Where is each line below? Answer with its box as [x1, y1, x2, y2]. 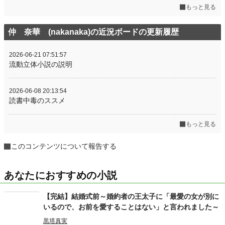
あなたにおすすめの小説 [4, 170, 118, 181]
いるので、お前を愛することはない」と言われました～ [43, 203, 219, 211]
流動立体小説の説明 [9, 60, 72, 68]
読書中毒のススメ [9, 96, 65, 104]
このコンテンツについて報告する [11, 142, 117, 150]
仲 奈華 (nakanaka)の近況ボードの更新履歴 [8, 28, 179, 36]
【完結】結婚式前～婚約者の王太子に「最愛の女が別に [43, 192, 219, 200]
